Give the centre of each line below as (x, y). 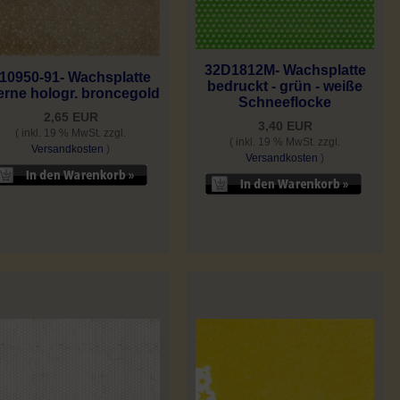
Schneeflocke (285, 103)
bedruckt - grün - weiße (285, 87)
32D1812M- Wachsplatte (285, 71)
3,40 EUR (285, 126)
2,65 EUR (71, 117)
